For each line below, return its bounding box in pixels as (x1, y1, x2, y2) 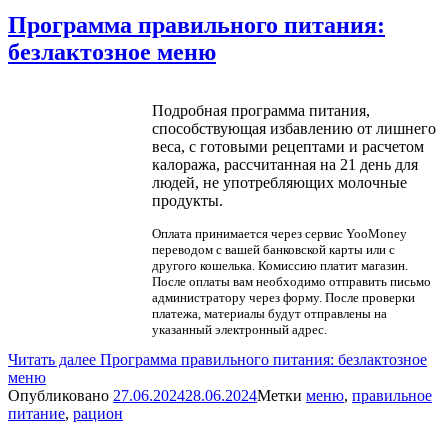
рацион (73, 405, 123, 423)
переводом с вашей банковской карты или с (151, 242, 395, 258)
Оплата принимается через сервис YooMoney (151, 226, 407, 242)
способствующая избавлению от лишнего (151, 120, 436, 138)
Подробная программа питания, (151, 102, 370, 120)
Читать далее (8, 351, 100, 369)
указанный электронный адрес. (151, 322, 327, 338)
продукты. (151, 192, 223, 210)
